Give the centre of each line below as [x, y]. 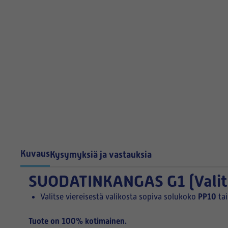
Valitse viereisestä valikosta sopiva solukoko [119, 197]
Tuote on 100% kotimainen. [78, 221]
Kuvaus [35, 153]
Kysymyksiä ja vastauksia [101, 154]
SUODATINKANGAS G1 [109, 181]
